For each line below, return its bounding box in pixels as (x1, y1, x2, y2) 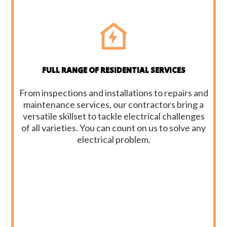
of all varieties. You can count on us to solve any (21, 122, 206, 134)
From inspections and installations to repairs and (19, 87, 208, 99)
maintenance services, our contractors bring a (23, 99, 204, 110)
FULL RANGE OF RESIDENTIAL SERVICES (42, 65, 185, 75)
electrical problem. (77, 134, 150, 145)
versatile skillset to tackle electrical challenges (22, 110, 205, 122)
